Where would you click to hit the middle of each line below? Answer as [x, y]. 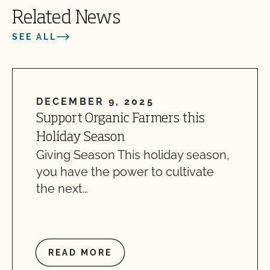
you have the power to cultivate [125, 171]
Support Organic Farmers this [121, 118]
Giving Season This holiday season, [133, 155]
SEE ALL [34, 36]
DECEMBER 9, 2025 [95, 101]
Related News [66, 18]
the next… [62, 188]
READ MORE [80, 252]
